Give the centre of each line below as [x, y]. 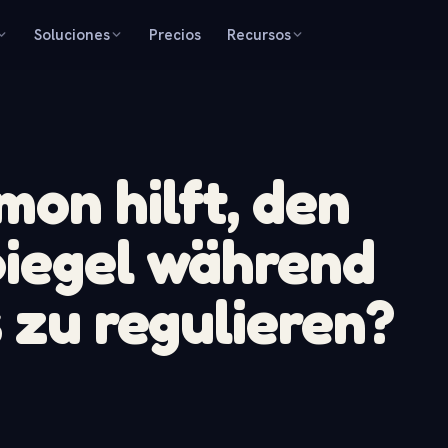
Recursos [259, 34]
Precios [175, 34]
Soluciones [72, 34]
